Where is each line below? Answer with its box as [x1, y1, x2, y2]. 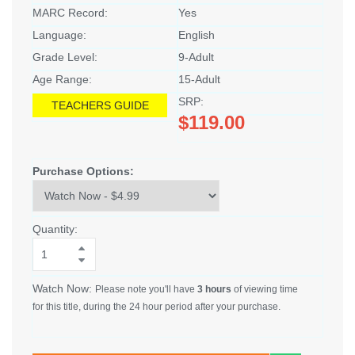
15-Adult [178, 73, 220, 86]
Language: [32, 29, 86, 42]
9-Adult [178, 51, 214, 64]
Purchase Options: [32, 165, 134, 178]
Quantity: [32, 223, 78, 236]
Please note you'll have [95, 284, 197, 296]
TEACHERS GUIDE [51, 99, 149, 113]
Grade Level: [32, 51, 97, 64]
